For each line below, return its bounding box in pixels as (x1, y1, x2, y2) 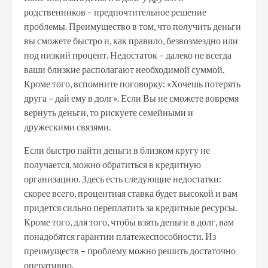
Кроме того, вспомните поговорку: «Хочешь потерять (24, 78, 240, 89)
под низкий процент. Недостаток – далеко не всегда (24, 49, 232, 60)
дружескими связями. (24, 121, 111, 132)
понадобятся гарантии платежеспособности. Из (24, 230, 216, 242)
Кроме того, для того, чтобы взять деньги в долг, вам (24, 216, 234, 227)
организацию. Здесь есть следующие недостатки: (24, 173, 221, 184)
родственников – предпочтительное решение (24, 6, 206, 17)
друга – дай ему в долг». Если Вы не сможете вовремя (24, 92, 239, 103)
